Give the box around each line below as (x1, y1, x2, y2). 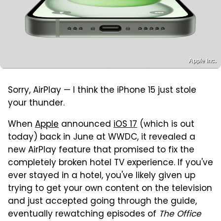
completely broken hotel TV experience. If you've (8, 156, 213, 170)
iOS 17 (113, 117, 137, 132)
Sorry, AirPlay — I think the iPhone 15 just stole (8, 83, 196, 98)
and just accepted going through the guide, (8, 194, 197, 209)
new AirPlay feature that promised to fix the (8, 143, 194, 157)
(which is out (137, 117, 194, 132)
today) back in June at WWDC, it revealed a (8, 130, 195, 145)
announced (59, 117, 113, 132)
